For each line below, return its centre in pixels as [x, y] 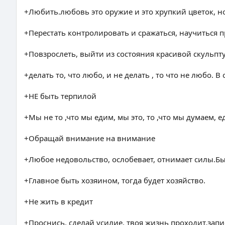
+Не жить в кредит [59, 201]
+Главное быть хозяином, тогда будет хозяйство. [115, 180]
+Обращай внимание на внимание [90, 138]
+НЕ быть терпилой [60, 96]
